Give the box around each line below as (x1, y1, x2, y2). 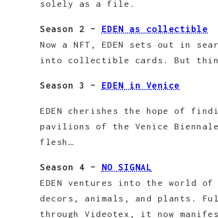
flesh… (40, 137, 73, 147)
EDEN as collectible (101, 24, 208, 34)
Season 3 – (40, 80, 102, 91)
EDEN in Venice (101, 80, 180, 91)
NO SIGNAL (101, 162, 152, 172)
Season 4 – (40, 162, 102, 172)
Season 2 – (40, 24, 102, 34)
